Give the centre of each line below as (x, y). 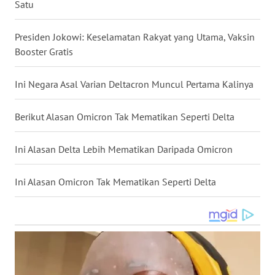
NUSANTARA (47, 28)
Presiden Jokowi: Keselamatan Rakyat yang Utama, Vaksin (135, 37)
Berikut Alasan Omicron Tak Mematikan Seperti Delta (125, 116)
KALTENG (42, 255)
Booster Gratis (44, 51)
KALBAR (39, 210)
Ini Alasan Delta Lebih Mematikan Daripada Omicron (124, 149)
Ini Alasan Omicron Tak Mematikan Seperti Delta (115, 181)
